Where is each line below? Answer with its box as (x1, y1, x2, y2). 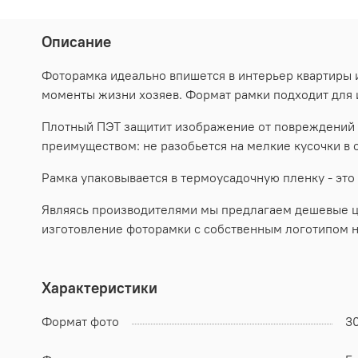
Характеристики (42, 277, 157, 297)
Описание (42, 31, 111, 51)
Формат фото (42, 312, 119, 329)
